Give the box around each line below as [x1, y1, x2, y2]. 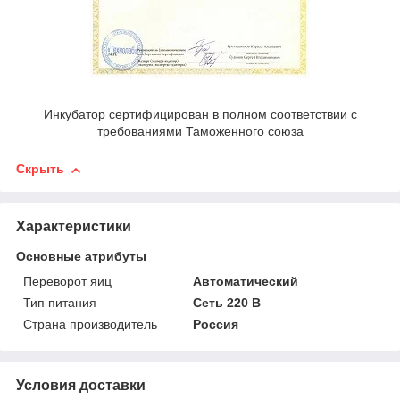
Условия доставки [16, 378, 146, 394]
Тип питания [23, 296, 96, 311]
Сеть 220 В [193, 296, 262, 311]
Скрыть [16, 162, 64, 177]
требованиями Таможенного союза [96, 124, 304, 139]
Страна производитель [23, 317, 157, 332]
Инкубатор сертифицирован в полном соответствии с [43, 107, 357, 122]
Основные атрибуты [16, 249, 146, 264]
